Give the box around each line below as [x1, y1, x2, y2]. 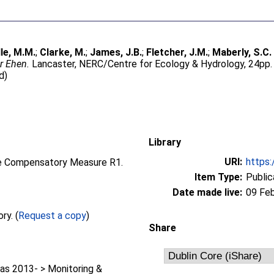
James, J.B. [90, 46, 143, 58]
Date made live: [172, 186, 242, 198]
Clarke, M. [40, 46, 86, 58]
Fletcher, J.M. [146, 46, 209, 58]
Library [149, 136, 181, 148]
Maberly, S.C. [212, 46, 272, 58]
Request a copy [18, 209, 87, 221]
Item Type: [194, 171, 242, 183]
